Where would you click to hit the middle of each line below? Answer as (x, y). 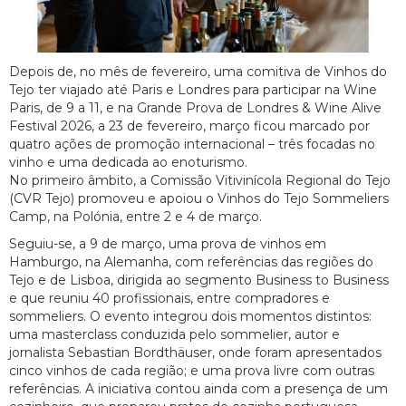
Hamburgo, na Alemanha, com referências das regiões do (191, 261)
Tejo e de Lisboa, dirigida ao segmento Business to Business (199, 280)
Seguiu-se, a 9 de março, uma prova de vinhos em (168, 243)
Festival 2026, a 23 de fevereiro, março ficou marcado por (189, 126)
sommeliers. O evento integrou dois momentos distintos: (190, 316)
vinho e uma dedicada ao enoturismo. (128, 162)
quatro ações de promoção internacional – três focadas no (192, 144)
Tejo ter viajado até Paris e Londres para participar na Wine (193, 89)
